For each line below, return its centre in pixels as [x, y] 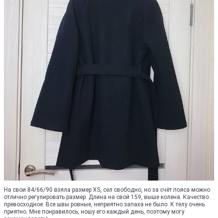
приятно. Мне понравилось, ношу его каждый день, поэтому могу [94, 211]
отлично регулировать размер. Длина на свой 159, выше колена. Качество [106, 197]
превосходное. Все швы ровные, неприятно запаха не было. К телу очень [104, 204]
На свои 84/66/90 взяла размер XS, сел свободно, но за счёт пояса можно [107, 190]
